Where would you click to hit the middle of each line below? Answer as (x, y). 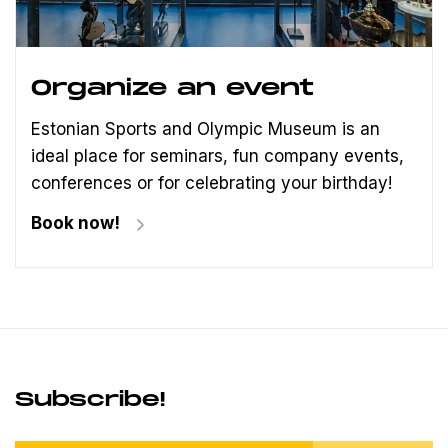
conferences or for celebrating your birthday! (214, 183)
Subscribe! (90, 400)
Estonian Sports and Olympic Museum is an (205, 129)
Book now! (75, 223)
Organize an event (172, 89)
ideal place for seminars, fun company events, (217, 156)
